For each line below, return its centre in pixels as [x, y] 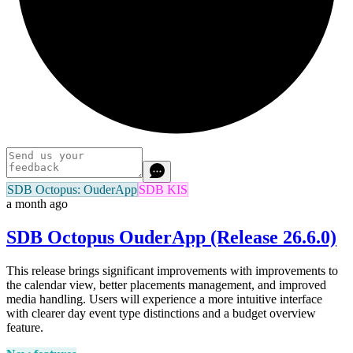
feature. [25, 327]
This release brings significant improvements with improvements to [172, 270]
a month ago [37, 204]
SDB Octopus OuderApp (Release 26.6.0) [171, 238]
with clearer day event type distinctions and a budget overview [161, 313]
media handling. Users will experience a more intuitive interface [164, 299]
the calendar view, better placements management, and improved [166, 284]
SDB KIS [163, 190]
